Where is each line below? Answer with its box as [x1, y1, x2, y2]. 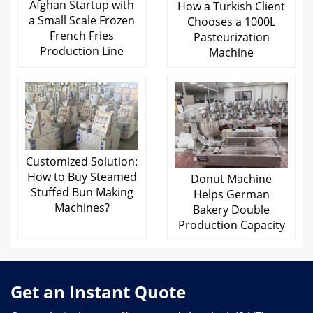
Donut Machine [191, 170, 272, 187]
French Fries [50, 27, 114, 43]
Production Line [40, 43, 124, 59]
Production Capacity [177, 217, 285, 233]
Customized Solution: [26, 154, 138, 170]
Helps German [193, 186, 270, 202]
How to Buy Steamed [27, 169, 137, 185]
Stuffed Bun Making [30, 184, 133, 201]
